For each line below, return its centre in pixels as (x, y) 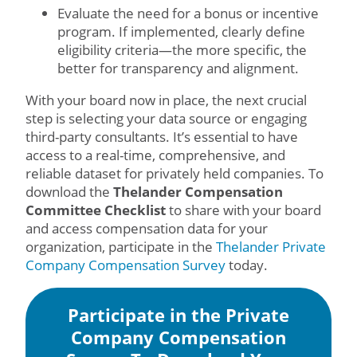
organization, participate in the (121, 247)
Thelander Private (271, 247)
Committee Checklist (96, 210)
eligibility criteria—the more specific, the (182, 50)
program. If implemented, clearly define (181, 31)
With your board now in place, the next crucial (166, 100)
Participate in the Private (178, 315)
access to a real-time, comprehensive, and (155, 155)
